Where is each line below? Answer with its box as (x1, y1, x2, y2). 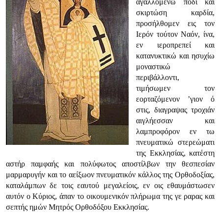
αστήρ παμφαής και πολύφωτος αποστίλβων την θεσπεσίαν (6, 160, 215, 168)
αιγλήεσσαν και (136, 116, 215, 125)
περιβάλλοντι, (136, 73, 179, 82)
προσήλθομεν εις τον (136, 19, 215, 27)
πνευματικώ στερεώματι (136, 138, 215, 146)
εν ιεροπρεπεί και (136, 41, 215, 49)
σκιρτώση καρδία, (136, 8, 215, 17)
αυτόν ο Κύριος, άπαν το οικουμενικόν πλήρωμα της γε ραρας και (6, 192, 215, 200)
